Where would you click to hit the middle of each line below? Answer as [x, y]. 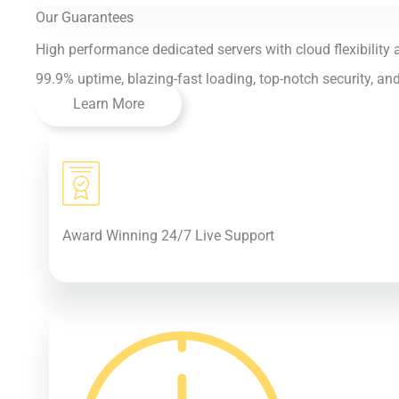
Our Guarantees [85, 17]
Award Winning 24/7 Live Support [168, 236]
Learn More [109, 104]
